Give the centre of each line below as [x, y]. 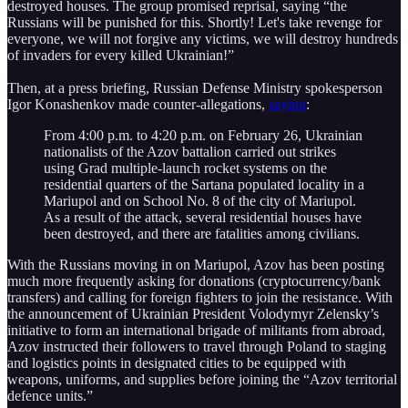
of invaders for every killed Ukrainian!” [121, 55]
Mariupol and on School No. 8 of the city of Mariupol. [200, 200]
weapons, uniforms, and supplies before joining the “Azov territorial [202, 379]
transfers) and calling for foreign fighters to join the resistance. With [200, 297]
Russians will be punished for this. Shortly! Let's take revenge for [194, 22]
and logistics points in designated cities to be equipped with [177, 362]
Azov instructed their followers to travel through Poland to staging [197, 346]
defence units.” [50, 395]
